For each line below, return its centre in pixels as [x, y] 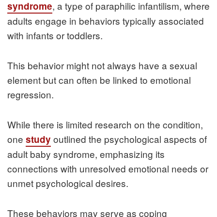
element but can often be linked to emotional [99, 79]
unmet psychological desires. [68, 183]
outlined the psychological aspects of [129, 139]
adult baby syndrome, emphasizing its [86, 154]
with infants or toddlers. [55, 35]
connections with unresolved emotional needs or [108, 168]
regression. [31, 94]
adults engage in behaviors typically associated [106, 20]
